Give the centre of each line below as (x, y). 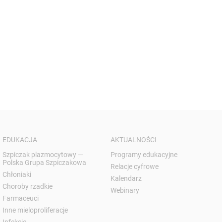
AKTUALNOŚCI (133, 139)
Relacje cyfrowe (134, 166)
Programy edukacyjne (144, 154)
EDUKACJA (20, 139)
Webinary (125, 190)
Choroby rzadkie (28, 186)
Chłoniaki (17, 174)
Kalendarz (126, 178)
